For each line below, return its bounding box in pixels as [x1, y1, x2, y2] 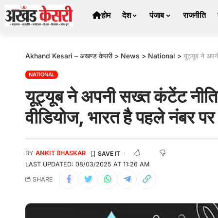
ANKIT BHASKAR [36, 149, 86, 157]
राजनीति [182, 10, 206, 20]
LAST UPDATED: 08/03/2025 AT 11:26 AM [25, 161, 149, 168]
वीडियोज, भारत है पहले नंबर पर [25, 107, 215, 128]
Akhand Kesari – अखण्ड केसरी [25, 52, 112, 60]
